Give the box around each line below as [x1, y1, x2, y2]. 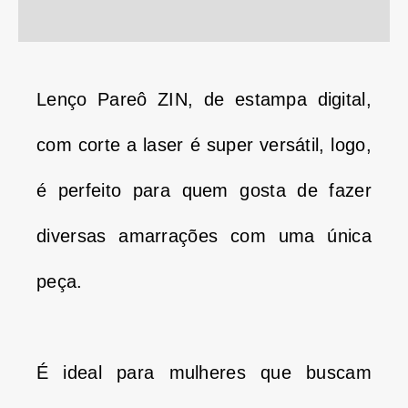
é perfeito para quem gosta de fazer [36, 179, 372, 200]
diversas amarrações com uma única [36, 225, 372, 246]
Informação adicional [18, 9, 193, 28]
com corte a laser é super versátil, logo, [36, 134, 372, 155]
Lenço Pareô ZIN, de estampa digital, [36, 88, 372, 109]
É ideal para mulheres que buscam [36, 362, 372, 382]
